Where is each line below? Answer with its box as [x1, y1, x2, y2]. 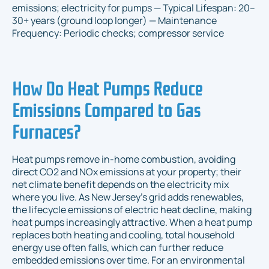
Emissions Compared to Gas [12, 95, 201, 122]
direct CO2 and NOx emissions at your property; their [12, 165, 241, 178]
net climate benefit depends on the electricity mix [12, 177, 229, 191]
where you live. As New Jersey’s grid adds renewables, [12, 190, 244, 204]
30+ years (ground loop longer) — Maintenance [12, 13, 217, 27]
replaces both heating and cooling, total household [12, 228, 234, 241]
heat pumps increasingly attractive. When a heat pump [12, 215, 252, 229]
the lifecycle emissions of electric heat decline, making [12, 202, 252, 216]
